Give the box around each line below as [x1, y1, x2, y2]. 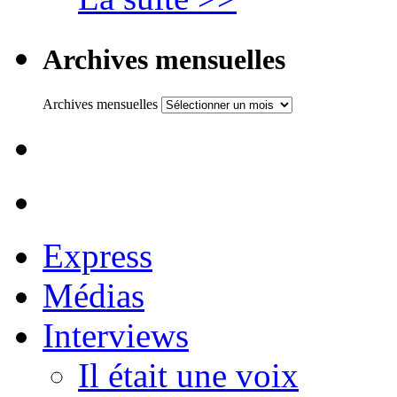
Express [43, 236, 152, 275]
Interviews [43, 315, 189, 354]
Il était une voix [78, 355, 299, 394]
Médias [43, 276, 144, 315]
